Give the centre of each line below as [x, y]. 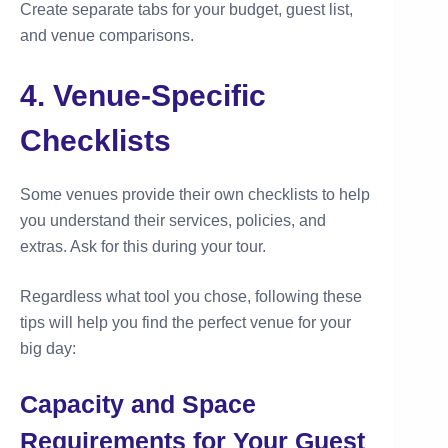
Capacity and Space [138, 404]
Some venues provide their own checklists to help [195, 195]
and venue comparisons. [107, 36]
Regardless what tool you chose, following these [191, 297]
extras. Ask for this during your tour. [143, 247]
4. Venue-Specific [143, 96]
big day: [48, 349]
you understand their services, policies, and [173, 221]
